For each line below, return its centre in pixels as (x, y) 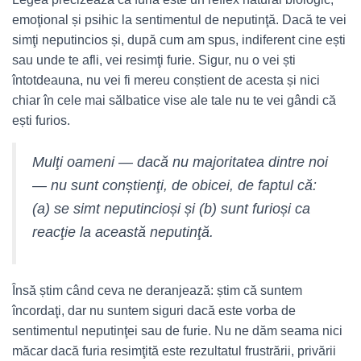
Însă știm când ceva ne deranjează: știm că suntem (157, 290)
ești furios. (41, 120)
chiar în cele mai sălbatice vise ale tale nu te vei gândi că (174, 100)
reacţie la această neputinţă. (123, 232)
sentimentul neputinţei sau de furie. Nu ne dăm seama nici (177, 331)
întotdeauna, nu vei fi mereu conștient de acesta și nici (166, 80)
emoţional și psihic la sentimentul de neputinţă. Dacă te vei (179, 20)
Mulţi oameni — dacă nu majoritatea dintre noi (180, 162)
